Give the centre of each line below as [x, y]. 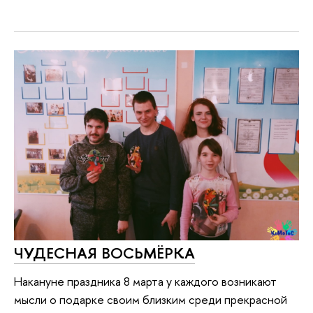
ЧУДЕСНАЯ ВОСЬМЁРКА [104, 253]
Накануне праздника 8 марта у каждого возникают [145, 281]
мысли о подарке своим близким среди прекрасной [151, 299]
